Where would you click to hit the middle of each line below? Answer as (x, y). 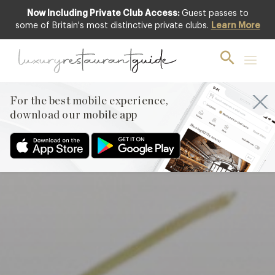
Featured (251, 25)
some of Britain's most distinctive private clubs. (113, 26)
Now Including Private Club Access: (103, 14)
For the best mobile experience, (89, 101)
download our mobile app (74, 115)
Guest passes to (215, 14)
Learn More (235, 26)
